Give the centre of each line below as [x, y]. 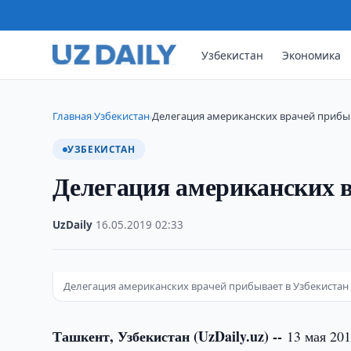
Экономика [312, 55]
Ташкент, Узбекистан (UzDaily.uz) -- [170, 336]
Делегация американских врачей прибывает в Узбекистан [206, 286]
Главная [72, 116]
